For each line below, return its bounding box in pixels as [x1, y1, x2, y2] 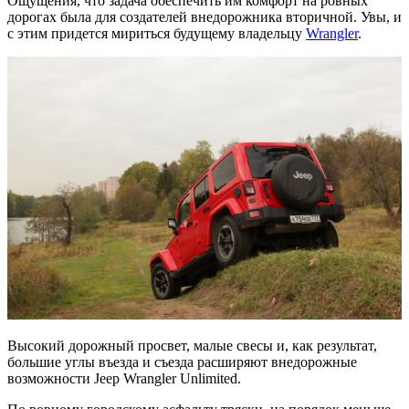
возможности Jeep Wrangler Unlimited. [7, 370, 241, 386]
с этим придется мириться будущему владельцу [7, 25, 306, 41]
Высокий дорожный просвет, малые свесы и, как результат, [7, 337, 377, 353]
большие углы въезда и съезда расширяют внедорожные [7, 353, 357, 370]
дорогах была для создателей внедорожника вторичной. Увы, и [7, 8, 402, 25]
